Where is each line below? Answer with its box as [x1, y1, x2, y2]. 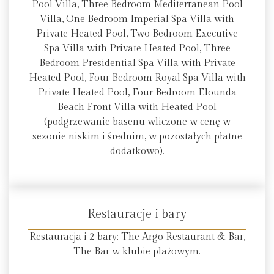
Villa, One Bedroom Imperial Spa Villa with [40, 13, 234, 26]
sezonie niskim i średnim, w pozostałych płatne [32, 131, 242, 143]
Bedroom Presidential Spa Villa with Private [39, 57, 235, 70]
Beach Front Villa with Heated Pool [57, 102, 217, 114]
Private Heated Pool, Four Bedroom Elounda [37, 87, 237, 99]
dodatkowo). [109, 146, 165, 158]
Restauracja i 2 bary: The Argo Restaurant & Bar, [29, 231, 245, 243]
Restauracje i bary [87, 206, 187, 221]
